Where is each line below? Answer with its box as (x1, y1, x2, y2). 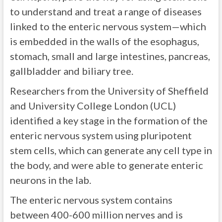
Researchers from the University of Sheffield (9, 85, 209, 97)
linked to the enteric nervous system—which (9, 20, 206, 32)
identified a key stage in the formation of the (9, 114, 208, 126)
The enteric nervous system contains (9, 194, 172, 206)
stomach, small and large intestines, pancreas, (9, 50, 210, 62)
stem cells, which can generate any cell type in (9, 144, 212, 156)
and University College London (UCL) (9, 100, 176, 111)
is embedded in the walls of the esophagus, (9, 35, 199, 47)
